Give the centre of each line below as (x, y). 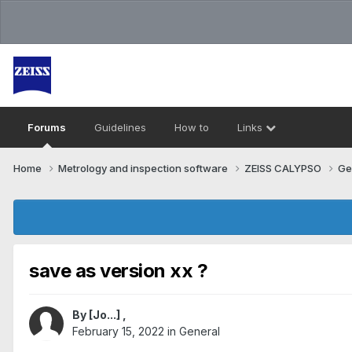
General (200, 332)
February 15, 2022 (118, 332)
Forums (47, 127)
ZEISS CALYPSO (284, 168)
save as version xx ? (119, 270)
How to (192, 127)
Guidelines (120, 127)
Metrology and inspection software (144, 168)
